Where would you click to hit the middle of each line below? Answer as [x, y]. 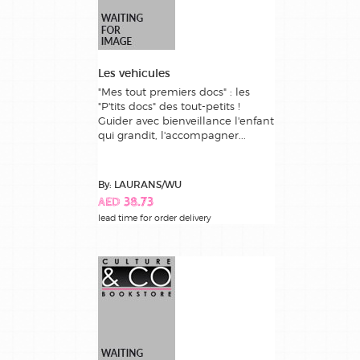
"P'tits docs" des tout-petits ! [169, 106]
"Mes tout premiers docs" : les [174, 91]
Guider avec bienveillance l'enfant [186, 120]
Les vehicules [134, 73]
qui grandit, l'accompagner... [172, 135]
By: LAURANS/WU [140, 184]
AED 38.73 [126, 202]
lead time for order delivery [155, 217]
